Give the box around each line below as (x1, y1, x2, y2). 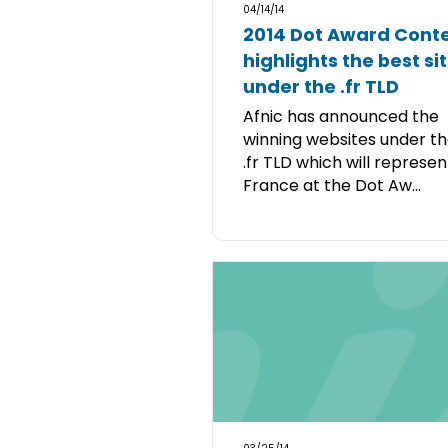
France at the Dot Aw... (243, 174, 421, 197)
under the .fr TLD (243, 74, 399, 99)
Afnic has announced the (243, 105, 439, 128)
